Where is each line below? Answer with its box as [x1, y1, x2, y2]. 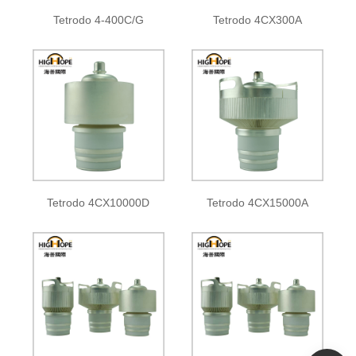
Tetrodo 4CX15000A [207, 196, 309, 210]
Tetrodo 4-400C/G [52, 14, 144, 27]
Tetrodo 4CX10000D [47, 196, 150, 210]
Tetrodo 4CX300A [213, 14, 303, 27]
